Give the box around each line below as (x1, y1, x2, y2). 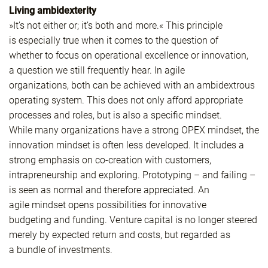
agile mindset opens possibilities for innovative (9, 199, 206, 211)
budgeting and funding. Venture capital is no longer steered (9, 214, 257, 226)
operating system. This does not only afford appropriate (9, 95, 243, 106)
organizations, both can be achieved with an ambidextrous (9, 80, 255, 92)
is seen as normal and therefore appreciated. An (9, 184, 209, 196)
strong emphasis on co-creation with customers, (9, 154, 211, 166)
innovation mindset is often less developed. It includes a (9, 139, 244, 151)
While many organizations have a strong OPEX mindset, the (9, 124, 259, 136)
